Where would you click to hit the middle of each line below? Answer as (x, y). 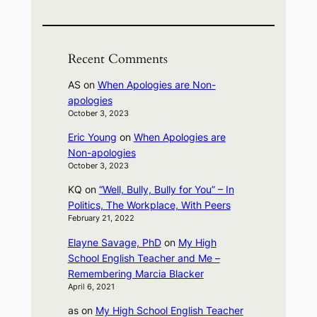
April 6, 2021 (91, 287)
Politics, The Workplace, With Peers (149, 205)
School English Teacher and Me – (144, 258)
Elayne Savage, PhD (114, 242)
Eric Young (92, 137)
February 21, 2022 (101, 219)
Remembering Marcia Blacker (136, 273)
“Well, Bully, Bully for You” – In (166, 190)
